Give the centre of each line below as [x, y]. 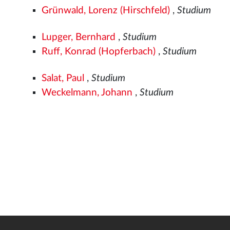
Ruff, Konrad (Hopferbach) [99, 51]
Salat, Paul [63, 78]
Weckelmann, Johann [87, 92]
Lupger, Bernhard [79, 37]
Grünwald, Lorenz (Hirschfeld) [106, 10]
